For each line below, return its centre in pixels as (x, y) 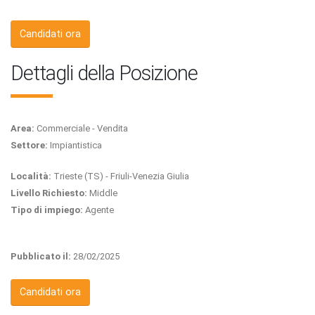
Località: (31, 176)
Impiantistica (75, 145)
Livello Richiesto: (49, 193)
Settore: (29, 145)
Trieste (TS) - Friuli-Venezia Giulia (120, 176)
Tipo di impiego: (47, 210)
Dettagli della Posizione (104, 73)
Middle (102, 193)
